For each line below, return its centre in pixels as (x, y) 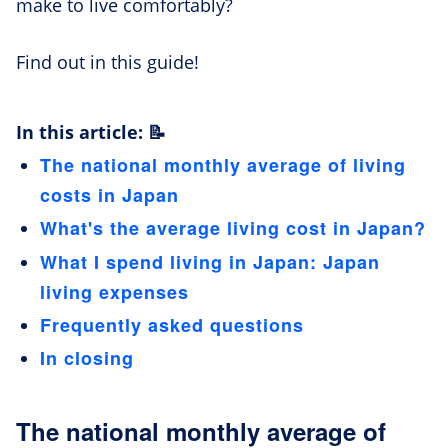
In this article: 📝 (91, 132)
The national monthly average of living (223, 165)
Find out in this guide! (107, 62)
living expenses (114, 291)
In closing (87, 357)
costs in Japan (109, 195)
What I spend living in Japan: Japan (210, 261)
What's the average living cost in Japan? (236, 228)
